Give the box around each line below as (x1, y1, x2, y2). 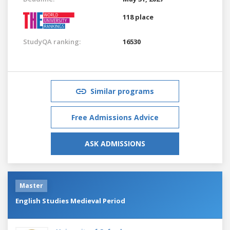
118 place (123, 12, 154, 22)
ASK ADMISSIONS (85, 138, 145, 148)
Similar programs (90, 86, 154, 96)
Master (20, 181, 43, 190)
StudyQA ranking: (23, 36, 81, 46)
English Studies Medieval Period (15, 196, 125, 205)
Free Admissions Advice (71, 112, 159, 122)
